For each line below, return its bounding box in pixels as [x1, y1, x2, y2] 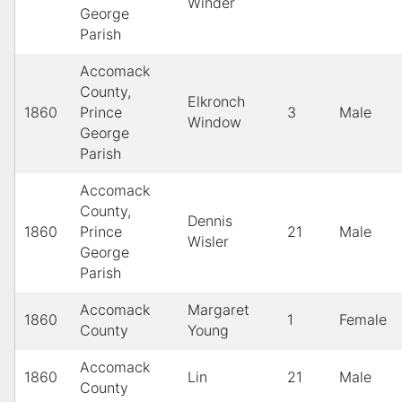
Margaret [188, 301, 249, 319]
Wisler [188, 232, 229, 251]
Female [339, 310, 387, 329]
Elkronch [188, 92, 245, 111]
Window [188, 113, 241, 132]
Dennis [188, 212, 232, 231]
